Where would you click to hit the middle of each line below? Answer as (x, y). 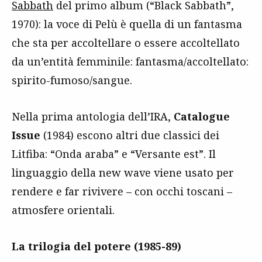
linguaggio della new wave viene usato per (123, 172)
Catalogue (202, 116)
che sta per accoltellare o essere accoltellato (126, 42)
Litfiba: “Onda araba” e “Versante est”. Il (114, 154)
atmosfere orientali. (63, 210)
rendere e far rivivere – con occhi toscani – (122, 191)
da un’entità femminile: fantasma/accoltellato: (130, 61)
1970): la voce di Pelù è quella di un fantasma (127, 24)
